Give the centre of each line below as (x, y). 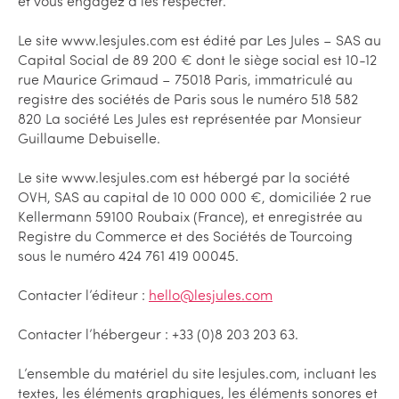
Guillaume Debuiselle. (89, 138)
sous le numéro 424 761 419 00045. (128, 256)
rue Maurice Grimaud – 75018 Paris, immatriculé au (185, 80)
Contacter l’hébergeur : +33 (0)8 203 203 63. (158, 334)
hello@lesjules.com (211, 295)
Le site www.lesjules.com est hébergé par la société (184, 178)
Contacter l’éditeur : (83, 295)
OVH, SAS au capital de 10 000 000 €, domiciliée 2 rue (195, 197)
